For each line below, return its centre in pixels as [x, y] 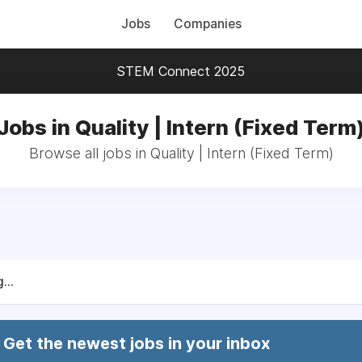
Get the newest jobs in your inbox [137, 343]
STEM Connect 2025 [181, 71]
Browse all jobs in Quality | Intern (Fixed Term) [181, 153]
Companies [207, 24]
